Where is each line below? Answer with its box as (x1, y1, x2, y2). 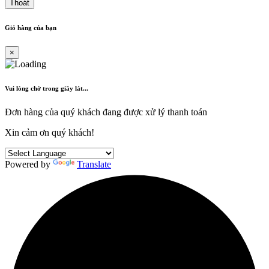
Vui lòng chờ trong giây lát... (5, 84, 88, 92)
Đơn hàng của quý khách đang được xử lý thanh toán (5, 106, 207, 117)
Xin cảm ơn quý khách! (5, 127, 94, 138)
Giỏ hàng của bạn (5, 24, 56, 32)
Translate (77, 159, 111, 169)
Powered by (5, 159, 53, 169)
